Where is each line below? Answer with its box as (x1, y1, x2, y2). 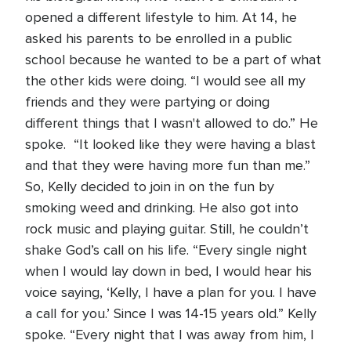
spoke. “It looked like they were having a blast (25, 136, 316, 153)
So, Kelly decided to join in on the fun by (25, 178, 274, 195)
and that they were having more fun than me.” (25, 157, 310, 174)
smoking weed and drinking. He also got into (25, 199, 299, 216)
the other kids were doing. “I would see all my (25, 72, 306, 89)
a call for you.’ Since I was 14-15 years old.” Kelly (25, 305, 317, 322)
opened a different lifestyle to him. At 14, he (25, 9, 297, 26)
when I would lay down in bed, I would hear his (25, 262, 312, 280)
